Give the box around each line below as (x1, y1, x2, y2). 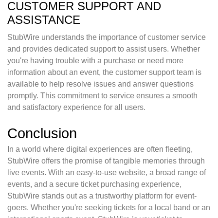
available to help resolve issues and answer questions (7, 80, 194, 89)
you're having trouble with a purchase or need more (7, 56, 183, 65)
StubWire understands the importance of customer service (7, 33, 206, 42)
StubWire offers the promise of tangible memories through (7, 157, 205, 165)
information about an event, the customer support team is (7, 68, 201, 77)
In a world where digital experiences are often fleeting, (7, 145, 193, 154)
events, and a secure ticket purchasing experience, (7, 180, 182, 189)
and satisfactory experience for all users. (7, 103, 145, 112)
